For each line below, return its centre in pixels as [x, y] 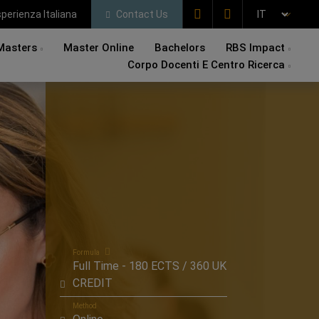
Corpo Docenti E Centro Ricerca [206, 65]
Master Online [99, 48]
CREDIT [93, 283]
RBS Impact [255, 48]
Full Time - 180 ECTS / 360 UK [150, 266]
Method [85, 306]
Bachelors [180, 48]
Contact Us [141, 14]
